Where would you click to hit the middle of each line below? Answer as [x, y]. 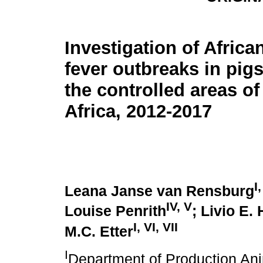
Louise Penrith [115, 211]
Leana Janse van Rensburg [159, 191]
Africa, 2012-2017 [138, 112]
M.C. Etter [99, 231]
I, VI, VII [156, 227]
